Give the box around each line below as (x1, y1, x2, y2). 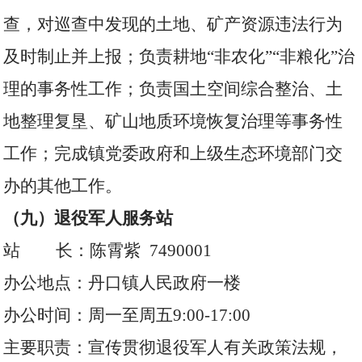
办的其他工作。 (3, 176, 123, 196)
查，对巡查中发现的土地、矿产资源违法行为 (3, 15, 343, 34)
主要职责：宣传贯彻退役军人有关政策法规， (3, 338, 343, 357)
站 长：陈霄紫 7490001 (3, 241, 213, 260)
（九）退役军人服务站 (3, 208, 174, 228)
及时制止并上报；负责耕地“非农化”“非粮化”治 (3, 47, 356, 66)
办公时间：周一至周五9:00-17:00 (3, 305, 251, 325)
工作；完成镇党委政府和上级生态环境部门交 (3, 144, 343, 163)
